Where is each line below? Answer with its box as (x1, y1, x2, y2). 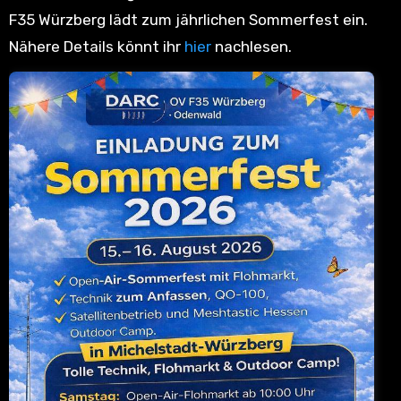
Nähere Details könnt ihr (8, 38, 184, 55)
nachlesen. (210, 38, 292, 55)
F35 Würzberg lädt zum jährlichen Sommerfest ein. (8, 11, 368, 29)
